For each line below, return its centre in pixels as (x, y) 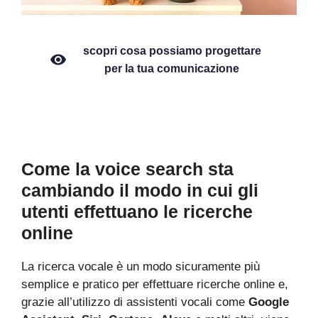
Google (269, 302)
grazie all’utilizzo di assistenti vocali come (135, 302)
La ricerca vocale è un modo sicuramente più (141, 267)
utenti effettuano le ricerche (137, 212)
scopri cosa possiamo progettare (172, 51)
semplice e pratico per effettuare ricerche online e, (155, 284)
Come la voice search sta (127, 169)
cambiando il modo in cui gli (140, 190)
